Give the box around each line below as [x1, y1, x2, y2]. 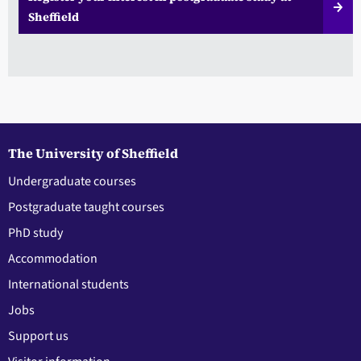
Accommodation [8, 249, 98, 268]
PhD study [8, 223, 63, 242]
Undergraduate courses [8, 172, 136, 190]
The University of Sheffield [8, 143, 178, 162]
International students [8, 275, 129, 293]
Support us [8, 326, 68, 345]
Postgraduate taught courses [8, 197, 164, 216]
